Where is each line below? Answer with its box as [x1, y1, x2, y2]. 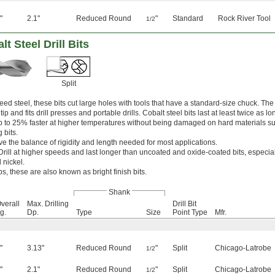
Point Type [172, 208, 207, 217]
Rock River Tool [218, 14, 271, 23]
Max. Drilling [27, 199, 69, 209]
